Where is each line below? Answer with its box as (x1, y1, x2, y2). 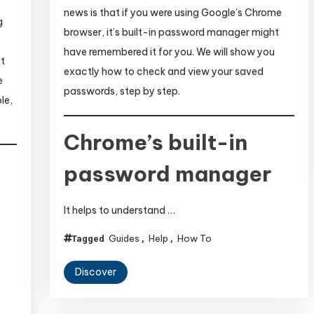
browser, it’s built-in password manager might (64, 25, 280, 39)
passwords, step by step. (64, 84, 181, 97)
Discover (75, 265, 117, 278)
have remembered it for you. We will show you (64, 45, 275, 58)
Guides (109, 232, 140, 244)
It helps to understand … (64, 203, 176, 217)
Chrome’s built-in (64, 128, 248, 156)
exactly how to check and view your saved (64, 64, 264, 78)
